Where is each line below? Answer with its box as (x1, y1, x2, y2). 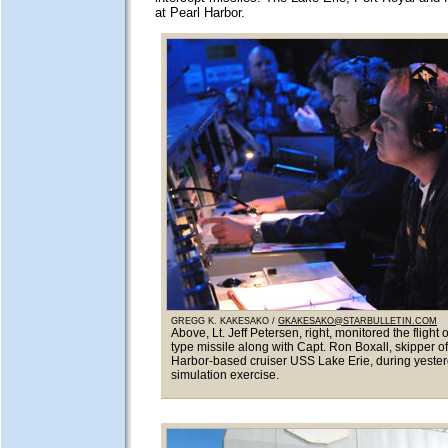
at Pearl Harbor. (154, 4, 245, 20)
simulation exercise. (171, 367, 279, 382)
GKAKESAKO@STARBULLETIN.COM (278, 315, 437, 326)
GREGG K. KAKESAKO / (171, 315, 278, 326)
